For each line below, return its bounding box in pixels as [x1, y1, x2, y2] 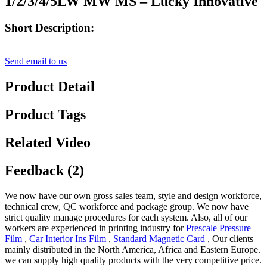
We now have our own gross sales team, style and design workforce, [5, 190, 262, 201]
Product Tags [5, 107, 86, 123]
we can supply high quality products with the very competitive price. [5, 254, 262, 265]
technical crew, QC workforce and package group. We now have [5, 201, 249, 212]
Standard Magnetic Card [113, 233, 205, 244]
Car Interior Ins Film [29, 233, 106, 244]
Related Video [5, 135, 91, 151]
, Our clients [205, 233, 253, 244]
